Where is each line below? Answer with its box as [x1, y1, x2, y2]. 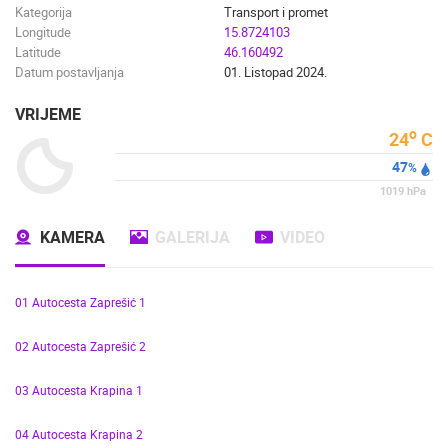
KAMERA [40, 226, 105, 248]
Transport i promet [224, 3, 328, 21]
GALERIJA [155, 226, 230, 248]
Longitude [15, 23, 71, 41]
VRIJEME [15, 103, 81, 125]
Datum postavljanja [15, 63, 124, 81]
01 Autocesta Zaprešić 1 [15, 294, 146, 310]
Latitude [15, 43, 61, 61]
